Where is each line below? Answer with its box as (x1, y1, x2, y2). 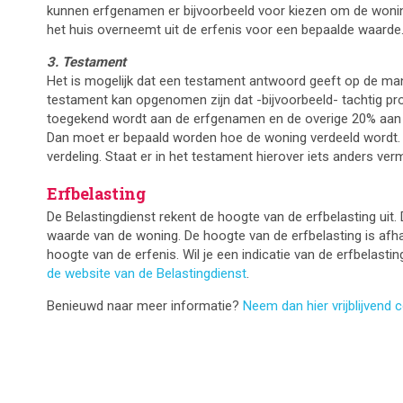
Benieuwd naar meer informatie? (47, 298, 243, 315)
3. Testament (47, 54, 126, 71)
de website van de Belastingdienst (47, 265, 246, 282)
